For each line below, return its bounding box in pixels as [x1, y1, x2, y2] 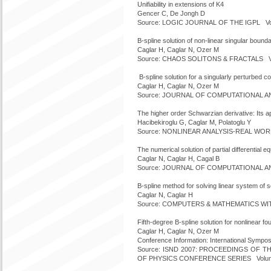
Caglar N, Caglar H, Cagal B [137, 155, 220, 162]
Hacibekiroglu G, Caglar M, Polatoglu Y [137, 119, 251, 126]
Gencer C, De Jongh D [137, 10, 205, 17]
